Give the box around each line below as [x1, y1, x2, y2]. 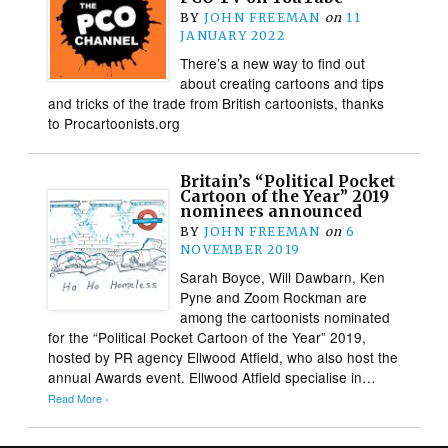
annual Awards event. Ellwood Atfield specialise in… [48, 366, 377, 387]
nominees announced [180, 201, 363, 221]
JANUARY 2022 [180, 27, 285, 43]
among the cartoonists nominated [180, 306, 391, 327]
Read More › [48, 390, 110, 406]
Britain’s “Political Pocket [180, 171, 396, 191]
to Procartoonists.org [48, 112, 181, 133]
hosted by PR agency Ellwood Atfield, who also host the [48, 346, 399, 367]
